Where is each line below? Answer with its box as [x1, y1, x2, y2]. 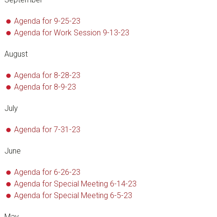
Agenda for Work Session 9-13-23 [14, 28, 129, 37]
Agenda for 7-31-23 [14, 125, 80, 134]
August [4, 49, 28, 59]
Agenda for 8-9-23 [14, 82, 76, 92]
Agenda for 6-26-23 [14, 168, 80, 177]
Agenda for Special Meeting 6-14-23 [14, 179, 137, 188]
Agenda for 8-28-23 [14, 71, 80, 80]
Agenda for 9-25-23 [14, 16, 80, 26]
